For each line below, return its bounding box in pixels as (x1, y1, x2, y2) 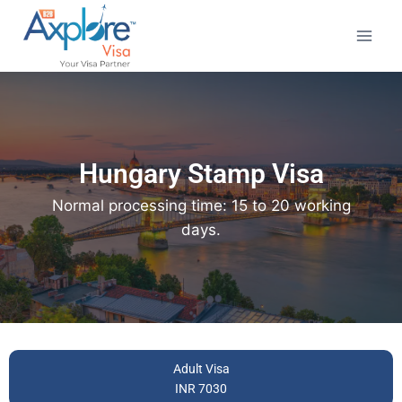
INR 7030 (175, 381, 227, 396)
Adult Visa (172, 362, 230, 376)
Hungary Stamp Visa (78, 157, 324, 189)
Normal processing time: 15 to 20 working (51, 196, 351, 214)
